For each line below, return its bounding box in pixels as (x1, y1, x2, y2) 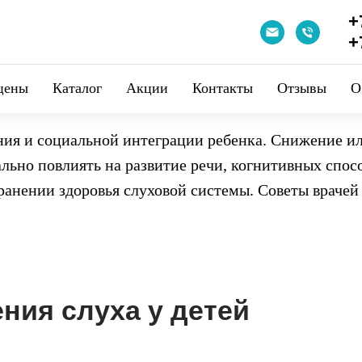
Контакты (192, 80, 253, 96)
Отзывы (277, 80, 326, 96)
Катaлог (53, 80, 102, 96)
